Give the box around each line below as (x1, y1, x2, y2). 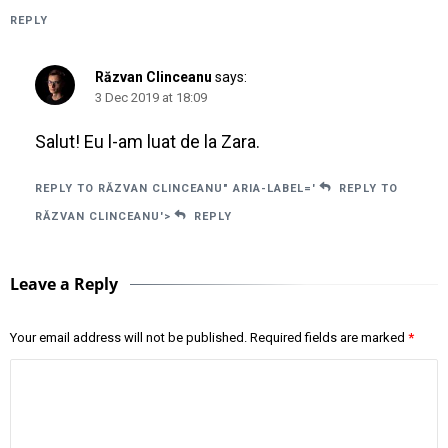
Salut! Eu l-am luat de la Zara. (35, 131, 260, 153)
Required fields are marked (247, 330, 408, 346)
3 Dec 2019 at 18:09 (95, 90, 207, 106)
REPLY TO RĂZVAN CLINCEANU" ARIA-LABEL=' (35, 182, 316, 196)
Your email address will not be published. (10, 330, 247, 346)
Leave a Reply (10, 273, 118, 296)
